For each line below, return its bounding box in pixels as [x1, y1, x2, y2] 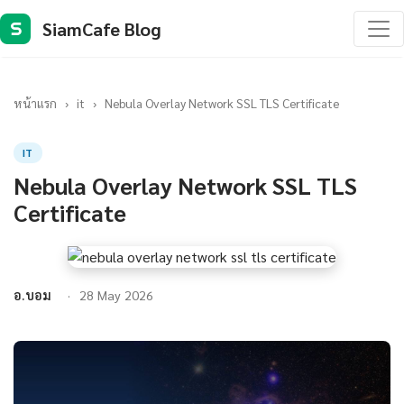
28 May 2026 [79, 287, 153, 303]
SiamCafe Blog [42, 16, 161, 41]
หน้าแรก [14, 95, 57, 111]
